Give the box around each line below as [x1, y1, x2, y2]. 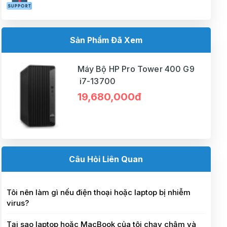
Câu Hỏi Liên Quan [69, 154, 143, 164]
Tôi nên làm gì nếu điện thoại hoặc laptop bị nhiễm [6, 187, 191, 197]
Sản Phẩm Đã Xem [69, 34, 142, 45]
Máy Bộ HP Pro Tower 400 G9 [77, 63, 109, 74]
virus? [6, 198, 29, 208]
